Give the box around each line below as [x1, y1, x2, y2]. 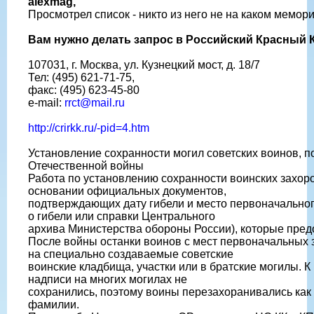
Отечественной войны [28, 159, 144, 172]
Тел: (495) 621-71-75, [28, 71, 135, 83]
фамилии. [28, 298, 79, 310]
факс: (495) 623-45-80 [28, 83, 139, 96]
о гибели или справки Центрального [28, 210, 215, 222]
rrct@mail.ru [64, 96, 125, 109]
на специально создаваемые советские [28, 247, 233, 260]
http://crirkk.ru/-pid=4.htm [28, 121, 149, 134]
